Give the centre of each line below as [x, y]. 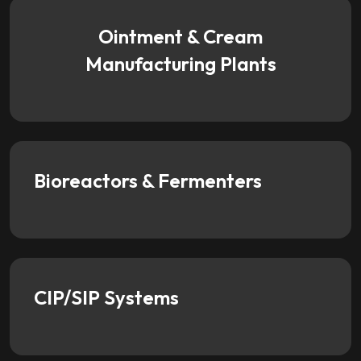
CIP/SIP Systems [106, 298]
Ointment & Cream [180, 36]
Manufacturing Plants [180, 63]
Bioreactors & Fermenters [148, 180]
